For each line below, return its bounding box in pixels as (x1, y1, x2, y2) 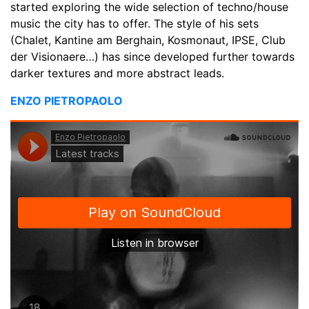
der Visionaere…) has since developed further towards (10, 49, 295, 63)
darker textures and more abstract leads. (10, 66, 224, 80)
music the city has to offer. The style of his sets (10, 16, 259, 30)
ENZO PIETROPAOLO (10, 93, 123, 108)
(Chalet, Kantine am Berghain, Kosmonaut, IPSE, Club (10, 32, 286, 47)
